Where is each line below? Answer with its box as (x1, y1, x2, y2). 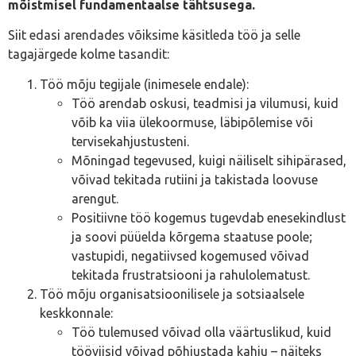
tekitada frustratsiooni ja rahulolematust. (72, 268, 310, 283)
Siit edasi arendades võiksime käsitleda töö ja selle (8, 28, 300, 43)
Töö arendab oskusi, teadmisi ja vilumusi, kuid (72, 96, 339, 111)
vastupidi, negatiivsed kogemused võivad (72, 249, 309, 264)
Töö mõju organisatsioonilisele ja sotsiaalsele (40, 287, 304, 302)
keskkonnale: (40, 306, 113, 321)
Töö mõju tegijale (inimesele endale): (40, 77, 249, 92)
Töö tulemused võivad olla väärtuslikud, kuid (72, 325, 331, 340)
